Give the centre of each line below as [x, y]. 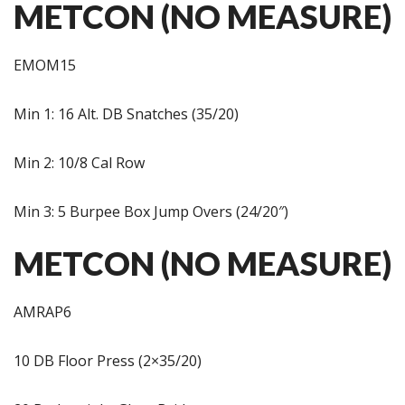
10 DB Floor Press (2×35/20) [108, 361]
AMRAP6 [42, 312]
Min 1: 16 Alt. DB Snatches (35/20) [126, 114]
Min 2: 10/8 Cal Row [79, 163]
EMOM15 [45, 65]
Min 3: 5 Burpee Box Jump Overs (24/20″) [151, 212]
